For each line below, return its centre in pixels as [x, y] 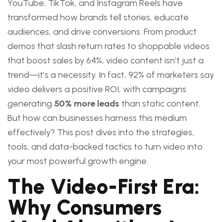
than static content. [160, 104]
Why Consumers [84, 207]
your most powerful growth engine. [78, 161]
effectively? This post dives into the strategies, [101, 132]
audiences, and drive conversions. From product [102, 32]
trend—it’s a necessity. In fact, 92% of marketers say [111, 75]
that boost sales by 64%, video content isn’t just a [106, 60]
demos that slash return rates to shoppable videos [109, 46]
